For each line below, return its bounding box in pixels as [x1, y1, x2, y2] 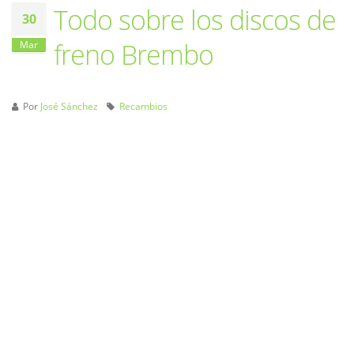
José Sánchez [40, 100, 98, 113]
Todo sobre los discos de [54, 2, 336, 39]
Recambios [119, 100, 168, 113]
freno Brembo [54, 36, 213, 73]
